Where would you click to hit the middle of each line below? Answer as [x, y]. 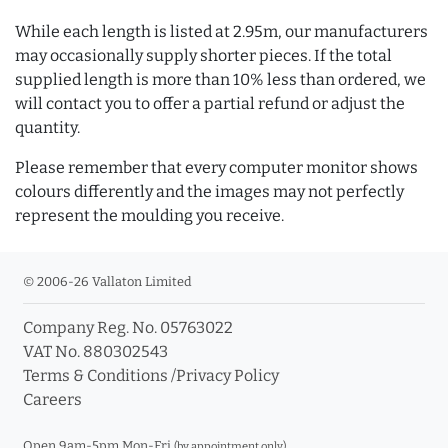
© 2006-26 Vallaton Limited [107, 282]
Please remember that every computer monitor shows [216, 168]
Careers [52, 400]
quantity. [47, 128]
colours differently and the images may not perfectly [209, 192]
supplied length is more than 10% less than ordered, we [220, 80]
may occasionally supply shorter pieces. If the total [203, 56]
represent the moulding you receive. [149, 216]
